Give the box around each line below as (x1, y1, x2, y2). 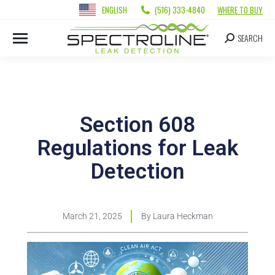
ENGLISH (102, 3, 127, 16)
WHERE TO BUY (217, 3, 263, 16)
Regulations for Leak (37, 136, 238, 161)
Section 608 (80, 112, 195, 138)
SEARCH (238, 31, 263, 44)
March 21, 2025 (62, 211, 122, 222)
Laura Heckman (150, 211, 213, 222)
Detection (91, 159, 184, 185)
